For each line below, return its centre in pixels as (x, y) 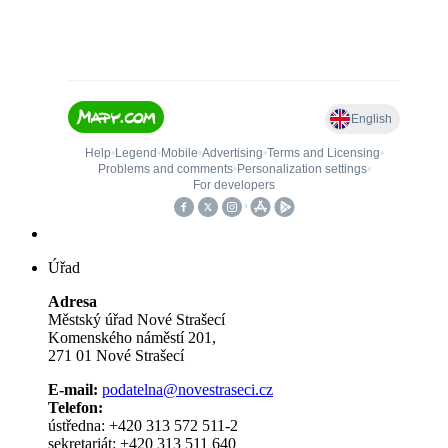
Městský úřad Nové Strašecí (136, 320)
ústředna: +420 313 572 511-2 (143, 426)
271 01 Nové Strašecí (116, 356)
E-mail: (73, 390)
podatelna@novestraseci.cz (187, 390)
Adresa (72, 302)
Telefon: (75, 408)
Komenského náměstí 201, (132, 338)
